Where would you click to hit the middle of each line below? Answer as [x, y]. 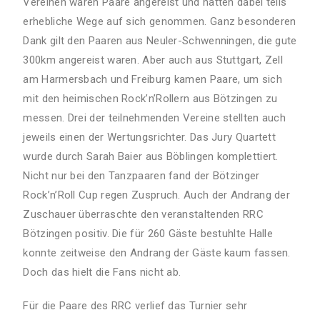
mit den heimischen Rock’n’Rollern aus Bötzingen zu [150, 98]
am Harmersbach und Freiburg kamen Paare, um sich [152, 79]
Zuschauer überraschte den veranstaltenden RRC [143, 214]
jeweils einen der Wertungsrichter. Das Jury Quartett [150, 137]
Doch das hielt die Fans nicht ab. [102, 272]
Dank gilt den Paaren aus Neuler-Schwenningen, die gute [160, 40]
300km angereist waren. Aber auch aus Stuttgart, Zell [153, 60]
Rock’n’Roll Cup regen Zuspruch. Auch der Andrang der [157, 195]
